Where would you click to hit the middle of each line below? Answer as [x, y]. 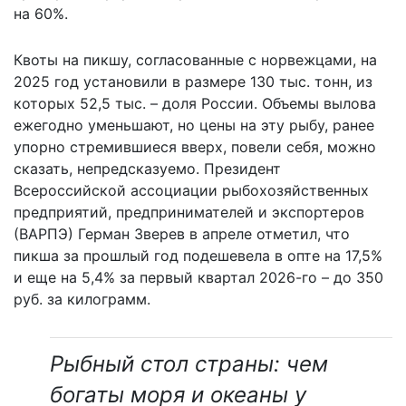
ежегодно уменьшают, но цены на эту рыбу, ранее [194, 126]
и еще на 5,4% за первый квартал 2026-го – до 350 [198, 278]
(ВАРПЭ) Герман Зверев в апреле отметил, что [182, 234]
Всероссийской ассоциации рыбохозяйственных [191, 191]
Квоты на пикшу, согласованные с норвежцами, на [195, 60]
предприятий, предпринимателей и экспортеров [189, 213]
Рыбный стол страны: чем [189, 364]
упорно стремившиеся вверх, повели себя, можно [195, 147]
